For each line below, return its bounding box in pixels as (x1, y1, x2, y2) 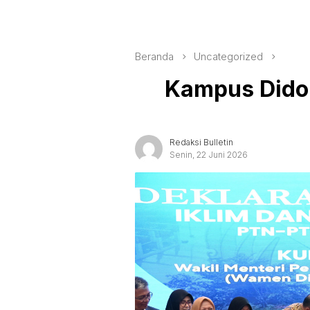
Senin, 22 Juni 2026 (170, 149, 248, 160)
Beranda (135, 50, 174, 63)
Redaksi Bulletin (170, 136, 233, 147)
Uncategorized (194, 50, 263, 63)
